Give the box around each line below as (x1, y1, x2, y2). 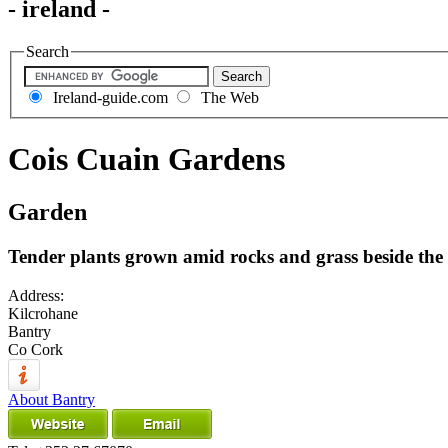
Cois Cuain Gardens (8, 140, 285, 177)
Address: (8, 286, 64, 304)
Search (26, 42, 69, 60)
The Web (197, 89, 259, 107)
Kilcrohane (8, 304, 78, 322)
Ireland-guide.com (49, 89, 168, 107)
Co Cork (8, 340, 63, 358)
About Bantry (8, 390, 95, 408)
